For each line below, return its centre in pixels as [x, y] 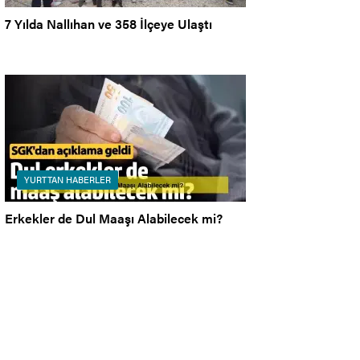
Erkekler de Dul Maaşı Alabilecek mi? [114, 219]
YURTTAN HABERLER [67, 180]
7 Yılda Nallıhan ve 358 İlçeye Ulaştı [108, 24]
